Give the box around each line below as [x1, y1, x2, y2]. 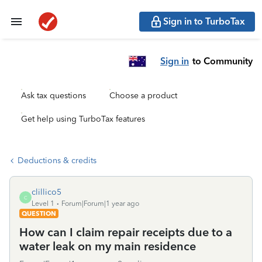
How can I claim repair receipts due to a [19, 225, 232, 239]
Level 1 [32, 199, 54, 208]
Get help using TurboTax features [21, 114, 145, 124]
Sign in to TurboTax [163, 16, 245, 27]
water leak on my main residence [19, 239, 196, 253]
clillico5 [32, 187, 61, 197]
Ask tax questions [21, 91, 86, 101]
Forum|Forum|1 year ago [61, 199, 139, 208]
